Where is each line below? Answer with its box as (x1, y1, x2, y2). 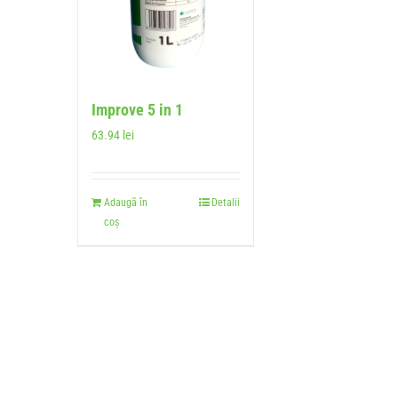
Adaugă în (104, 195, 147, 209)
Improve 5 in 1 (92, 99, 183, 119)
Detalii (211, 195, 240, 209)
